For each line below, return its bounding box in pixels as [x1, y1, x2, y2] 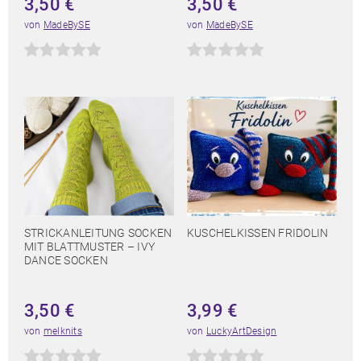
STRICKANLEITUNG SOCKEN [24, 226, 172, 240]
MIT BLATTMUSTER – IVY [24, 240, 156, 254]
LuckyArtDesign [205, 326, 277, 338]
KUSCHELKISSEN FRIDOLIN [187, 226, 329, 240]
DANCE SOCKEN [24, 254, 108, 268]
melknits [43, 326, 82, 338]
